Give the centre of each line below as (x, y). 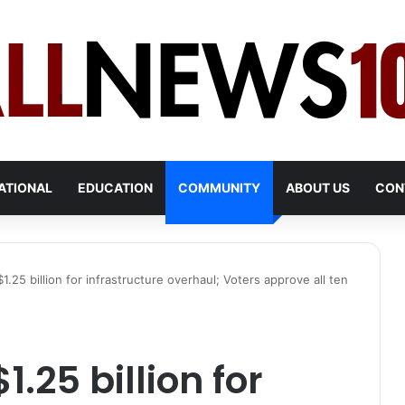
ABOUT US (318, 188)
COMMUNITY (219, 188)
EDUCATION (115, 188)
